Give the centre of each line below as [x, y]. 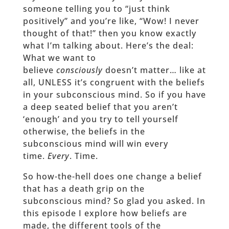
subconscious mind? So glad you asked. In [114, 201]
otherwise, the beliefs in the [84, 132]
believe [39, 70]
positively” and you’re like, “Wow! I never [111, 21]
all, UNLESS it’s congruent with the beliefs [114, 83]
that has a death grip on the [84, 189]
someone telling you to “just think [96, 9]
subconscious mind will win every [95, 144]
